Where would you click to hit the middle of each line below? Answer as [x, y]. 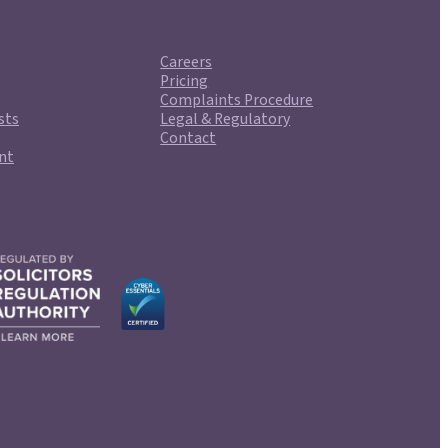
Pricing [184, 81]
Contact [188, 138]
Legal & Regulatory [225, 119]
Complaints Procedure [237, 100]
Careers [186, 62]
